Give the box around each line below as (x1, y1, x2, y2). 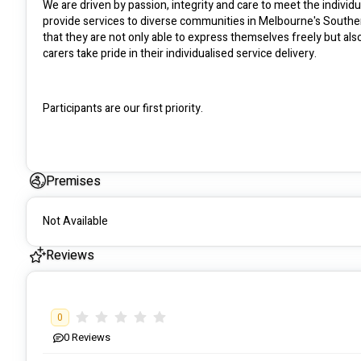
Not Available (43, 213, 108, 230)
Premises (46, 172, 101, 192)
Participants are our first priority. (43, 100, 203, 118)
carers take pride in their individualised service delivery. (43, 45, 317, 63)
